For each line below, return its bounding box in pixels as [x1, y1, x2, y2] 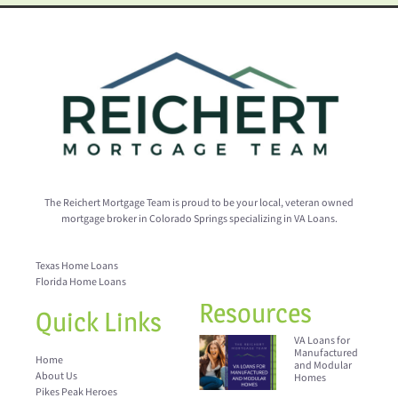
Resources [199, 296, 312, 329]
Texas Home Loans [36, 259, 118, 273]
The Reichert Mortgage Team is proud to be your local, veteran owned [44, 196, 354, 211]
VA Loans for [294, 333, 351, 347]
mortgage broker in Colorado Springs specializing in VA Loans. [60, 212, 338, 227]
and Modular [294, 358, 353, 372]
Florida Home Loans [36, 275, 126, 289]
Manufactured [294, 346, 359, 360]
